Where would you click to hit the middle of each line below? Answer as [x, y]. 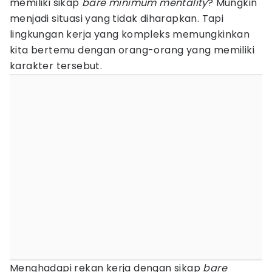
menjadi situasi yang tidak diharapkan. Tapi [117, 19]
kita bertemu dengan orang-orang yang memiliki [132, 50]
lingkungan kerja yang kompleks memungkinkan [130, 34]
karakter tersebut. [56, 66]
